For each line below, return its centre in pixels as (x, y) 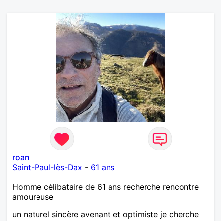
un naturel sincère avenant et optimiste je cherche (106, 214)
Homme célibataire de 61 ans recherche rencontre (106, 187)
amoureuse (33, 197)
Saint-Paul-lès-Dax (47, 167)
